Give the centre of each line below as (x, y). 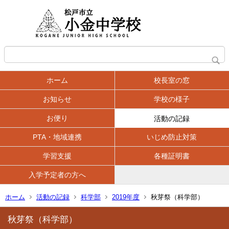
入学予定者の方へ (57, 175)
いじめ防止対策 (172, 137)
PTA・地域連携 (57, 137)
